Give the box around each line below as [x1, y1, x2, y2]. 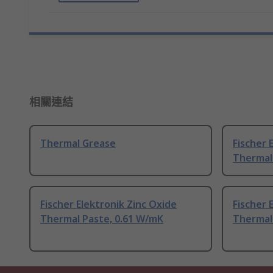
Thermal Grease [40, 136, 116, 151]
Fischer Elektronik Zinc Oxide [40, 197, 177, 211]
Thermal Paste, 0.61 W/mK [40, 212, 163, 226]
